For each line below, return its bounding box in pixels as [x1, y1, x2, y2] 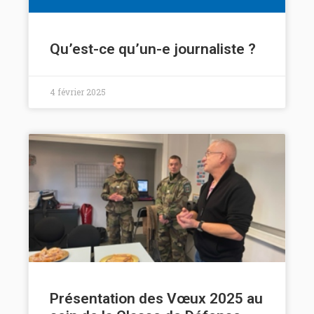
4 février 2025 [50, 86, 106, 97]
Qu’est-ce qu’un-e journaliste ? [50, 40, 256, 57]
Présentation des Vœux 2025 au [50, 289, 263, 307]
